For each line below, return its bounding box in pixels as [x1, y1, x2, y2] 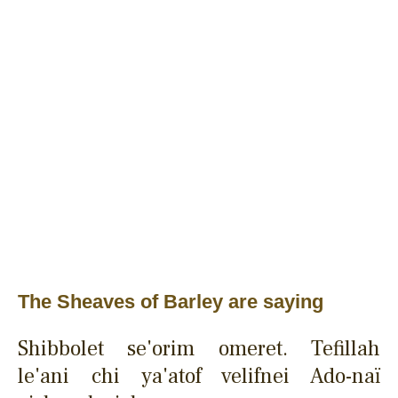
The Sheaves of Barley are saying [18, 290, 323, 313]
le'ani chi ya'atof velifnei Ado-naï [18, 362, 380, 390]
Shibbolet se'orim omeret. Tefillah [18, 334, 380, 362]
